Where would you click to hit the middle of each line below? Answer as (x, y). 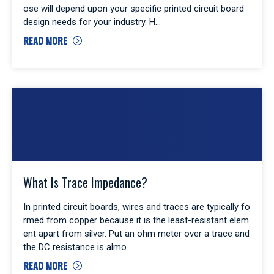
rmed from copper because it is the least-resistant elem (136, 220)
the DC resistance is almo (75, 247)
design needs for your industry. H (89, 22)
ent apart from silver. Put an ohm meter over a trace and (136, 233)
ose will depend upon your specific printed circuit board (134, 8)
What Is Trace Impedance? (85, 182)
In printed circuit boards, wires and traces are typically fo (137, 206)
